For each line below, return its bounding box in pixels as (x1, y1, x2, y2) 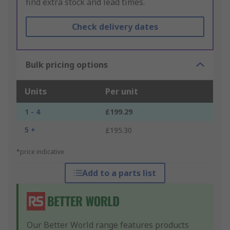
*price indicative (16, 147, 64, 157)
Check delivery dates (71, 21, 158, 33)
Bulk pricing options (26, 59, 108, 71)
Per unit (105, 86, 138, 98)
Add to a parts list (82, 167, 156, 179)
